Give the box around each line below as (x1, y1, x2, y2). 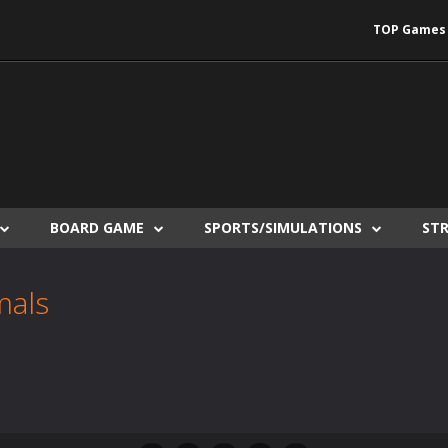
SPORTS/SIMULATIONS (204, 218, 362, 237)
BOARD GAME (50, 218, 144, 237)
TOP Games (373, 21, 446, 38)
